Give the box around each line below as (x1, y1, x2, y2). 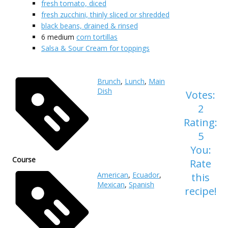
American (97, 169, 128, 180)
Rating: (184, 115, 217, 129)
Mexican (97, 179, 125, 189)
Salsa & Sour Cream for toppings (41, 43, 150, 53)
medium (47, 32, 74, 42)
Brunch (97, 76, 121, 86)
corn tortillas (76, 32, 118, 42)
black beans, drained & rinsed (41, 20, 138, 31)
